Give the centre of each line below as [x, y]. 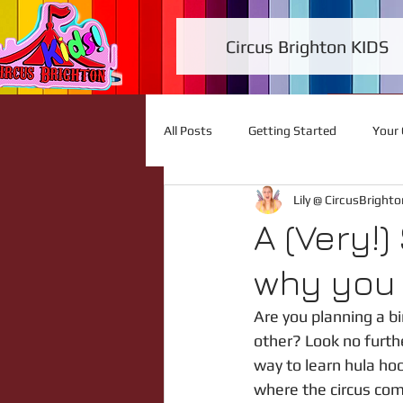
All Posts [188, 130]
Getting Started [292, 130]
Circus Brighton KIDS [307, 46]
